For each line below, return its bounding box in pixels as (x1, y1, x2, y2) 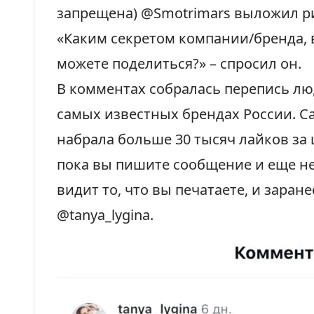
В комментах (57, 79, 149, 98)
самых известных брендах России (57, 104, 292, 123)
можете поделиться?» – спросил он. (57, 54, 301, 73)
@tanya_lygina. (57, 205, 153, 224)
